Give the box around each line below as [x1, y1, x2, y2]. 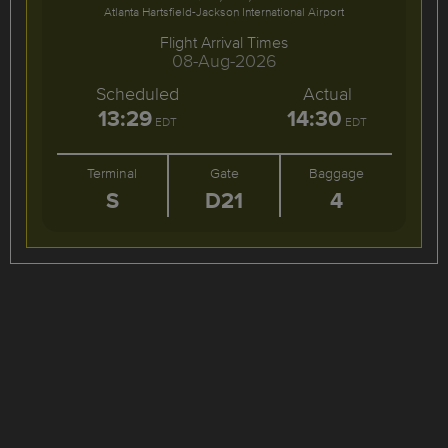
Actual [302, 81, 352, 106]
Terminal [87, 163, 138, 183]
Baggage [309, 163, 365, 183]
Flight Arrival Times [160, 31, 288, 53]
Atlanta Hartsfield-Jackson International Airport [104, 3, 344, 20]
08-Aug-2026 [171, 48, 277, 73]
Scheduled [95, 81, 179, 106]
